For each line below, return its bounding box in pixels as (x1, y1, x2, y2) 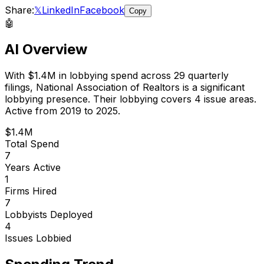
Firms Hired (5, 184, 57, 197)
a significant (192, 81, 245, 93)
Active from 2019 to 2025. (5, 104, 120, 117)
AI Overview (5, 40, 87, 58)
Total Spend (5, 137, 59, 150)
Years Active (5, 161, 61, 173)
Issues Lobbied (5, 232, 71, 244)
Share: (5, 4, 34, 16)
